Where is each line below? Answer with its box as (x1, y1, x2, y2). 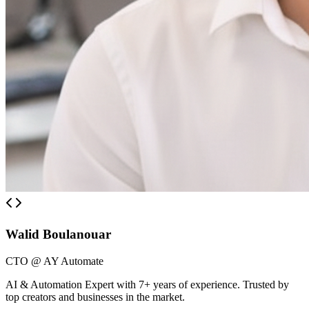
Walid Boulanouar (6, 227, 111, 242)
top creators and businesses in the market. (6, 290, 185, 303)
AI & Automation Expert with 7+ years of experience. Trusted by (6, 278, 289, 290)
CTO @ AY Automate (6, 255, 103, 267)
